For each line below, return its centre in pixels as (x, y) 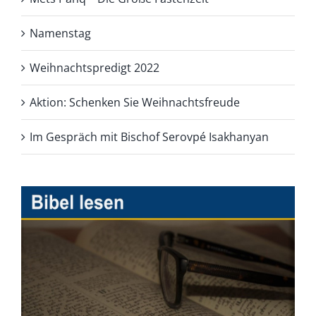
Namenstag (60, 34)
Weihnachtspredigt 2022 (95, 68)
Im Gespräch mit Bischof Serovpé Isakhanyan (149, 137)
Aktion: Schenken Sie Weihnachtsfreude (135, 103)
